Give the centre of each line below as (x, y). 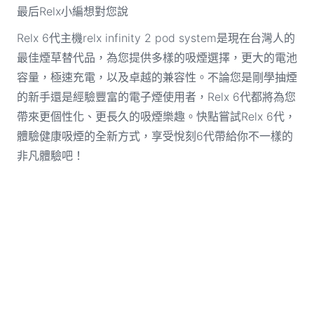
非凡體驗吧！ (50, 155)
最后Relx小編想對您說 (72, 11)
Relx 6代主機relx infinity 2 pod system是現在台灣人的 (156, 37)
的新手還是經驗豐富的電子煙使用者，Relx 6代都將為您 (156, 96)
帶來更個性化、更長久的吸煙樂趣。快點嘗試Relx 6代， (156, 116)
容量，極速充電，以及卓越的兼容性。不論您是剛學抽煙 (157, 77)
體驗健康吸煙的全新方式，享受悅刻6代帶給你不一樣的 (155, 136)
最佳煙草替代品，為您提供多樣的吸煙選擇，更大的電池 (157, 57)
